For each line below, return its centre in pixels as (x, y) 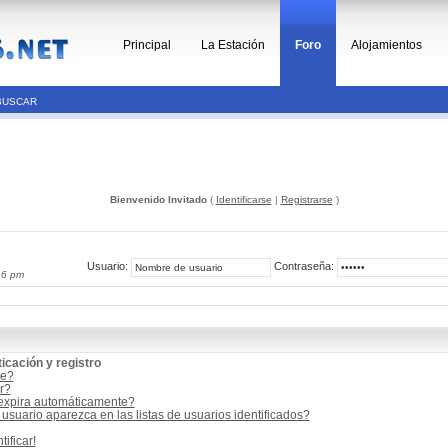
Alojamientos (386, 45)
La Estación (233, 45)
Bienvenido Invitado (158, 199)
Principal (147, 45)
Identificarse (243, 199)
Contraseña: (303, 266)
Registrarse (306, 199)
